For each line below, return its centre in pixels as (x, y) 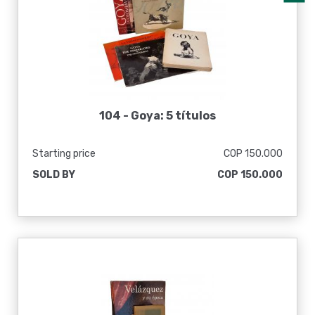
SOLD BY (54, 175)
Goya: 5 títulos (173, 116)
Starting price (64, 154)
